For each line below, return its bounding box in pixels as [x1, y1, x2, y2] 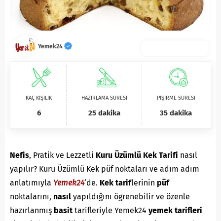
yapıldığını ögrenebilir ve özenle [71, 192, 190, 201]
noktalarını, [10, 192, 53, 201]
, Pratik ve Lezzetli [29, 150, 96, 160]
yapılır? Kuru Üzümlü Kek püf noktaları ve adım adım [10, 164, 199, 174]
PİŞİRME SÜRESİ [156, 95, 195, 101]
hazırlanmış [10, 206, 54, 215]
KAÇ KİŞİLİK [26, 95, 52, 101]
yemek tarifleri [148, 206, 202, 215]
